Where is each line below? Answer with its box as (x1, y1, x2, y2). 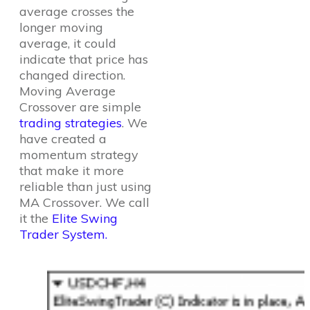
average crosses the (19, 3, 134, 19)
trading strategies (19, 115, 122, 131)
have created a (19, 131, 107, 147)
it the (19, 210, 52, 226)
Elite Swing (52, 210, 118, 226)
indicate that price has (19, 51, 148, 67)
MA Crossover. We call (19, 194, 149, 210)
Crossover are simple (19, 99, 141, 115)
